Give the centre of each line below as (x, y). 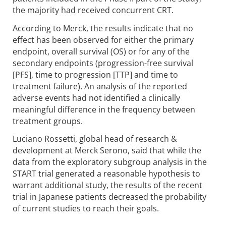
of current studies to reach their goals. (86, 209)
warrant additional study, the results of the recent (107, 185)
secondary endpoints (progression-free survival (103, 63)
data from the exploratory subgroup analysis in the (110, 162)
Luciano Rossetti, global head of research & (95, 139)
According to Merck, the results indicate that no (103, 28)
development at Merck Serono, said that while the (107, 151)
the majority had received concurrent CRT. (93, 10)
